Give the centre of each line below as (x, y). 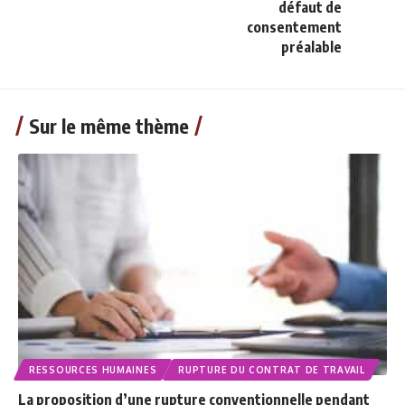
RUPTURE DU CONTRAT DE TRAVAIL (272, 369)
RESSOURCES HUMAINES (93, 369)
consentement (294, 28)
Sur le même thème (109, 126)
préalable (311, 47)
